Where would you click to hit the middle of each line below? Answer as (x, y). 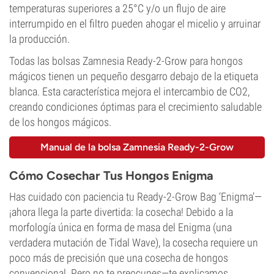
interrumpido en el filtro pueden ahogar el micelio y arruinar (135, 24)
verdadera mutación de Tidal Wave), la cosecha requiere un (134, 243)
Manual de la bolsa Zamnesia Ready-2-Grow (137, 147)
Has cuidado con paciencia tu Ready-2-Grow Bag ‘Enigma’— (135, 197)
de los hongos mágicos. (60, 122)
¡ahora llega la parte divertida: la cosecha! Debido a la (121, 212)
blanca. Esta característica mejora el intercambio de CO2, (129, 91)
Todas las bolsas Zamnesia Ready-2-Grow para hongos (126, 61)
